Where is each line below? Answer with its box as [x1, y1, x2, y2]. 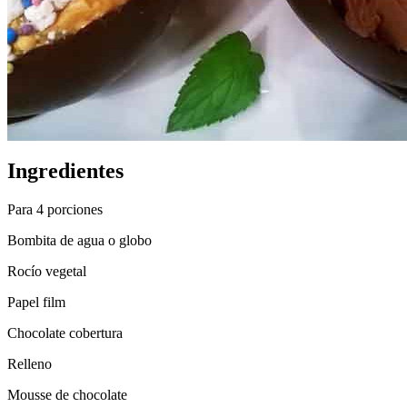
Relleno [7, 355, 52, 372]
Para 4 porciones [7, 201, 103, 217]
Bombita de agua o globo [7, 232, 152, 248]
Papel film [7, 293, 65, 310]
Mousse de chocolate [7, 386, 127, 402]
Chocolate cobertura [7, 324, 123, 341]
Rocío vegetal [7, 263, 86, 279]
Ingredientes [7, 158, 124, 183]
